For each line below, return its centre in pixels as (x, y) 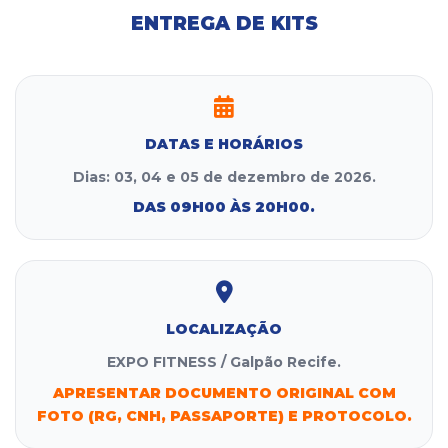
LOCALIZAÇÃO (224, 329)
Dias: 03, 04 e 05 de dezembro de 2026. (224, 176)
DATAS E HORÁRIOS (224, 143)
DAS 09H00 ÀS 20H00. (224, 207)
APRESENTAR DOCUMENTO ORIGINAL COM (224, 392)
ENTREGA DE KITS (224, 23)
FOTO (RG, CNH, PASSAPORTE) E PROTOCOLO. (224, 415)
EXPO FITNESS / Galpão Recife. (224, 362)
